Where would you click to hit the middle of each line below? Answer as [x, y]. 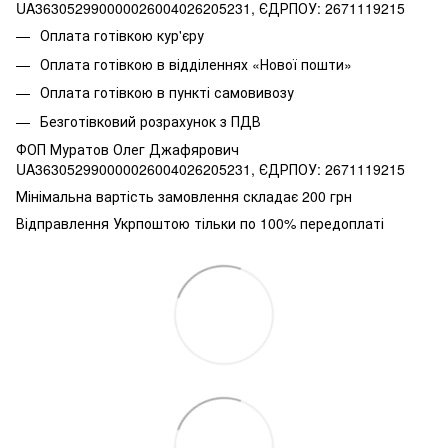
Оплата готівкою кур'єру [122, 35]
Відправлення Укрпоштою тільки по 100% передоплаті [200, 222]
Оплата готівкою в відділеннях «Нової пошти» [196, 63]
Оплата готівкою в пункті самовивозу [167, 92]
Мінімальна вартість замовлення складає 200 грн [184, 195]
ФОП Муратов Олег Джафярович [127, 148]
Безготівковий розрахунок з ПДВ [150, 120]
